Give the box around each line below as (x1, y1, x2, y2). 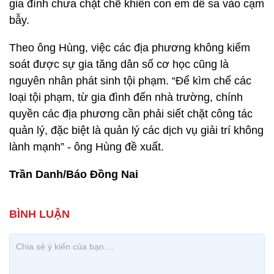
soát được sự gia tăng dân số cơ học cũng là (9, 58, 229, 70)
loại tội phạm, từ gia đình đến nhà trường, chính (9, 91, 243, 103)
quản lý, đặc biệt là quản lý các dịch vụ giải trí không (9, 124, 264, 136)
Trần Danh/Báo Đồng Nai (9, 168, 138, 180)
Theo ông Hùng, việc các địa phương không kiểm (9, 42, 250, 54)
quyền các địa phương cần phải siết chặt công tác (9, 108, 253, 120)
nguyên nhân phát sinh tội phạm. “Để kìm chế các (9, 75, 251, 87)
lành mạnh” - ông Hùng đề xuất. (9, 141, 164, 153)
